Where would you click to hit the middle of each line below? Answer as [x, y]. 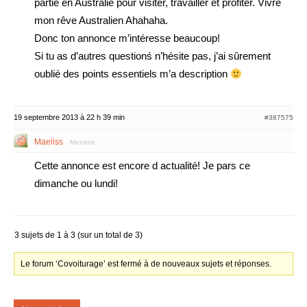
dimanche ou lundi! [76, 183]
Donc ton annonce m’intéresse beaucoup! [127, 38]
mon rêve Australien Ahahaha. [101, 20]
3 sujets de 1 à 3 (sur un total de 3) [78, 235]
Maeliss [49, 142]
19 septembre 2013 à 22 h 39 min [69, 117]
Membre [83, 142]
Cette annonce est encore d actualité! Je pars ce [142, 165]
